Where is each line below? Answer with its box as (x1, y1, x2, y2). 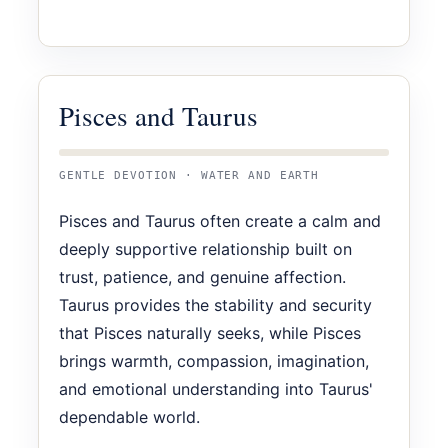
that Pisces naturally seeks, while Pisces (59, 322, 361, 343)
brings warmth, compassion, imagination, (59, 350, 369, 371)
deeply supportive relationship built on (59, 238, 352, 259)
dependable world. (59, 406, 200, 427)
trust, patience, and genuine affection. (59, 266, 346, 287)
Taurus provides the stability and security (59, 294, 372, 315)
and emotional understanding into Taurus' (59, 378, 373, 399)
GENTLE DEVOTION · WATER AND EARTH (59, 168, 320, 182)
